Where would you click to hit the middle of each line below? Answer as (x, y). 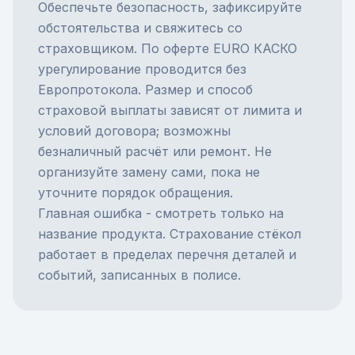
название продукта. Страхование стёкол (170, 234)
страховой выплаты (102, 110)
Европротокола (88, 90)
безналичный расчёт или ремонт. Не (155, 151)
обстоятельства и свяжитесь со (140, 28)
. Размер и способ (195, 90)
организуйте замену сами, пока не (149, 172)
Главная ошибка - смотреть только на (161, 213)
